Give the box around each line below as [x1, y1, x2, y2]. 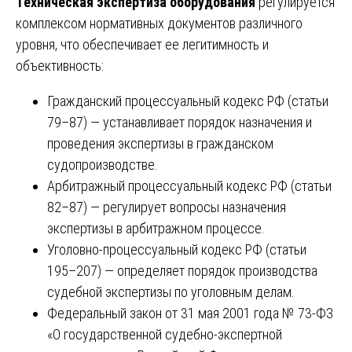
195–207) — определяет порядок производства [47, 262, 317, 279]
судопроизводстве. [47, 156, 158, 173]
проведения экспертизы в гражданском [47, 134, 273, 152]
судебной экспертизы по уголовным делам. [47, 283, 295, 300]
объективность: [16, 57, 104, 74]
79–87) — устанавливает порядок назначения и [47, 113, 312, 130]
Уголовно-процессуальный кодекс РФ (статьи [47, 240, 306, 258]
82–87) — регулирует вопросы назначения [47, 198, 286, 215]
